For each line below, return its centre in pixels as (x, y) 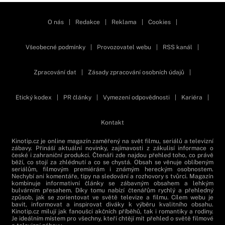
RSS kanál (178, 47)
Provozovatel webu (124, 47)
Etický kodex (34, 98)
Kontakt (112, 123)
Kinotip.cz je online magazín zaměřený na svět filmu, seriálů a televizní (113, 141)
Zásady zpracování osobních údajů (136, 73)
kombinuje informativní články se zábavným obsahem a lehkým (113, 184)
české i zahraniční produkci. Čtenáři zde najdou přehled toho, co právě (113, 155)
